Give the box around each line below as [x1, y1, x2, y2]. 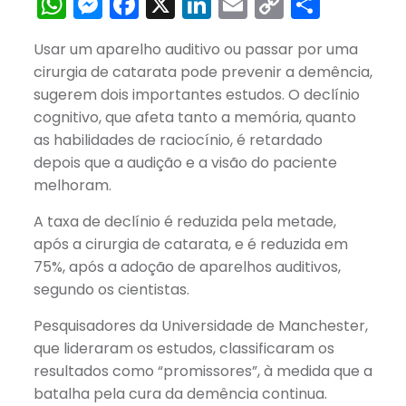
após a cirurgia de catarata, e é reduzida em [33, 234, 348, 255]
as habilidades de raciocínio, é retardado [33, 130, 323, 150]
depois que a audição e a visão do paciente [33, 152, 337, 173]
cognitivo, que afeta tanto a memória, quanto [33, 107, 356, 128]
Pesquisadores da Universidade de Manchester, [33, 315, 368, 336]
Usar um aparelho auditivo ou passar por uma [33, 39, 358, 60]
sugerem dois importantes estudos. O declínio [33, 84, 360, 105]
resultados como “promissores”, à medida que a [33, 361, 372, 382]
